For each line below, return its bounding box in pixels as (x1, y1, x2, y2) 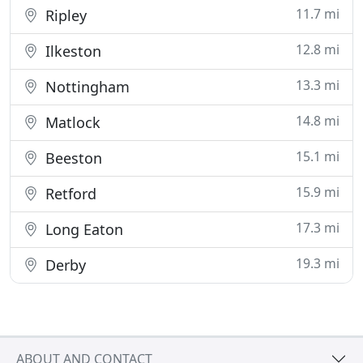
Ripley (41, 6, 87, 25)
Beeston (41, 148, 102, 168)
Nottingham (41, 77, 130, 96)
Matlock (41, 113, 100, 132)
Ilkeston (41, 41, 101, 61)
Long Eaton (41, 220, 123, 239)
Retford (41, 184, 96, 203)
